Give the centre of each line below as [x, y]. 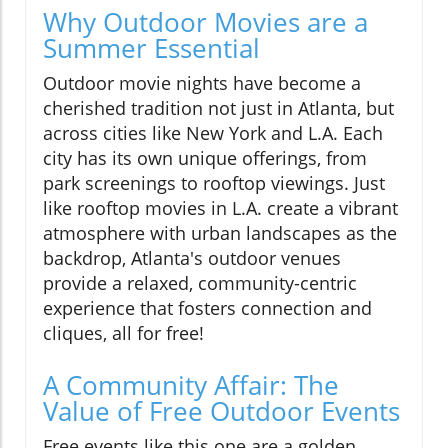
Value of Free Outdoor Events [221, 410]
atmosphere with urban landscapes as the [220, 232]
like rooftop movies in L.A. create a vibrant [220, 207]
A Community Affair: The [191, 384]
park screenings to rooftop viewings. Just [214, 182]
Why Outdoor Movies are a [205, 21]
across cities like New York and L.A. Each [213, 132]
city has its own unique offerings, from [205, 157]
